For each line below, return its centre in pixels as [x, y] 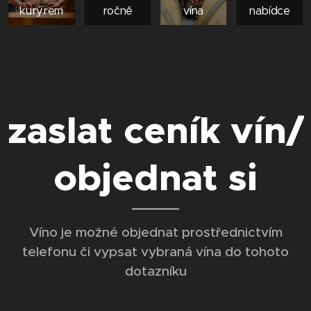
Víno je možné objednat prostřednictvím [155, 232]
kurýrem [42, 11]
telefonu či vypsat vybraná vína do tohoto [155, 251]
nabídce [269, 11]
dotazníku [155, 271]
